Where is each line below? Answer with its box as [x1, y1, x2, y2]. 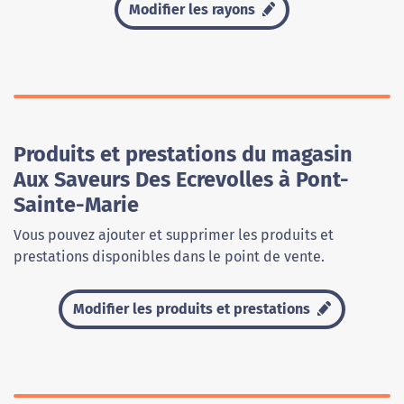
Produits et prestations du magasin [14, 142, 353, 168]
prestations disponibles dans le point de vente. [14, 248, 325, 266]
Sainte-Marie [14, 192, 139, 218]
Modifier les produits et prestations [73, 300, 315, 318]
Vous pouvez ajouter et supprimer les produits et [14, 226, 334, 244]
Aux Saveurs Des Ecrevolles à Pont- [14, 167, 349, 193]
